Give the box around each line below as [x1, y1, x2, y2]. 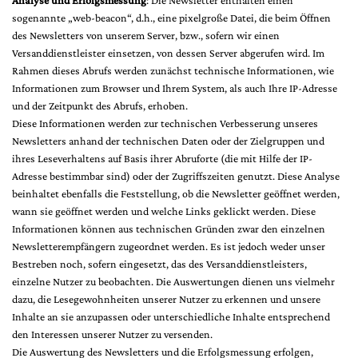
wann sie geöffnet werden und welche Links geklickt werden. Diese [12, 205, 316, 217]
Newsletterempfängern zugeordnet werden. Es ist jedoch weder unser [12, 240, 325, 253]
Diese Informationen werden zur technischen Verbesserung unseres [12, 117, 318, 129]
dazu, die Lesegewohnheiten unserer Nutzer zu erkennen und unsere [12, 292, 320, 305]
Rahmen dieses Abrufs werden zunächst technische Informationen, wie [12, 64, 334, 77]
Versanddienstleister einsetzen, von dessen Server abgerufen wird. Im [12, 46, 324, 59]
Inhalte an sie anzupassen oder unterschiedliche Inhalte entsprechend [12, 310, 330, 323]
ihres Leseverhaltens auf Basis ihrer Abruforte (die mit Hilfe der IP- [12, 152, 312, 165]
